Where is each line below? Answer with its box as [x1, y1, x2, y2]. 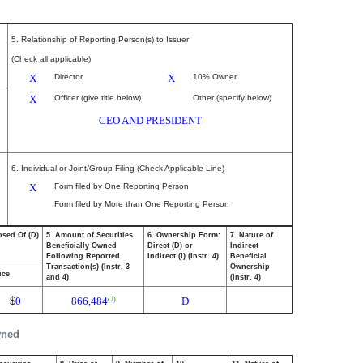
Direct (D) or [147, 241, 193, 250]
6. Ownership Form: [147, 231, 220, 239]
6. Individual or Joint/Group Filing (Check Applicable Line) [11, 164, 224, 173]
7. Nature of [230, 231, 273, 239]
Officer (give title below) [54, 93, 141, 102]
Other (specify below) [193, 93, 271, 102]
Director [54, 72, 83, 81]
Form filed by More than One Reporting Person [54, 199, 229, 208]
